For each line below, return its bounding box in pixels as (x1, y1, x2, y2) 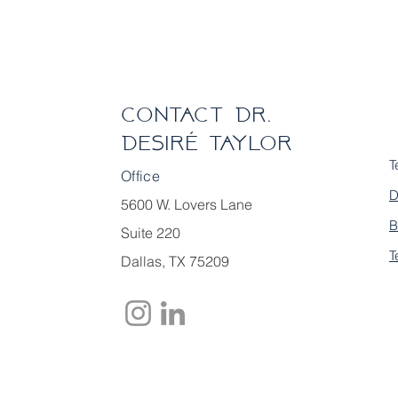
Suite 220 (121, 224, 181, 242)
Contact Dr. (121, 100, 272, 128)
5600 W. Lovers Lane (121, 195, 253, 213)
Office (121, 167, 161, 185)
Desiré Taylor (121, 129, 293, 156)
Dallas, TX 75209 (121, 252, 230, 270)
